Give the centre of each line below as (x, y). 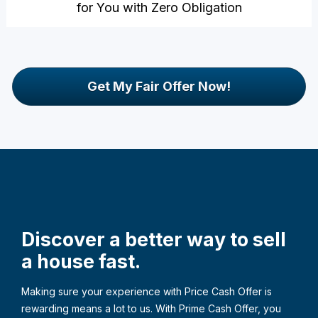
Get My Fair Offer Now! (159, 87)
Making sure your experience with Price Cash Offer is (147, 292)
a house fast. (81, 261)
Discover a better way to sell (154, 239)
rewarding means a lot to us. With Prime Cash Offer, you (152, 309)
